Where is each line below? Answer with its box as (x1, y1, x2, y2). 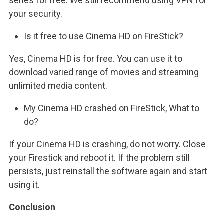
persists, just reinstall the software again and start (9, 165, 207, 176)
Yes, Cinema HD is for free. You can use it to (9, 53, 182, 64)
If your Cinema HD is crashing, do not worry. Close (9, 138, 206, 149)
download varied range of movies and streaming (9, 66, 199, 77)
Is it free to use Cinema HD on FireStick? (24, 30, 183, 41)
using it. (9, 179, 40, 190)
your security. (9, 8, 62, 19)
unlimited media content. (9, 80, 107, 91)
